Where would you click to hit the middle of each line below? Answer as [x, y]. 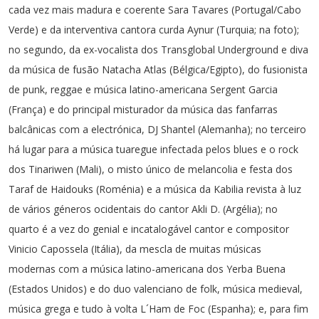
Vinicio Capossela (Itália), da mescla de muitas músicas [135, 249]
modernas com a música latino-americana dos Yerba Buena [147, 269]
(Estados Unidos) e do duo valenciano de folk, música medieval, [156, 289]
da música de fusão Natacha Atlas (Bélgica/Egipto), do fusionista [158, 69]
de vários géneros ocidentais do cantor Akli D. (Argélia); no [143, 209]
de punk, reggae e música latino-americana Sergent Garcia [143, 89]
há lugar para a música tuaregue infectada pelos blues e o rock [153, 149]
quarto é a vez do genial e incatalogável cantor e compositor [149, 229]
